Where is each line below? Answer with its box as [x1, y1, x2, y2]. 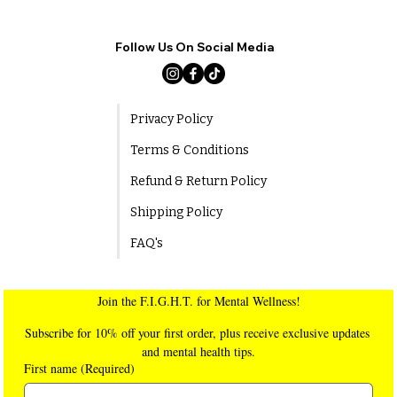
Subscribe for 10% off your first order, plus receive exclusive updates [24, 324, 370, 342]
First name [24, 360, 78, 378]
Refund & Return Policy [129, 174, 267, 190]
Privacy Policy [129, 112, 213, 128]
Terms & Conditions [129, 143, 249, 159]
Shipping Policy [129, 205, 222, 221]
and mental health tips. [142, 343, 256, 361]
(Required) [81, 360, 136, 378]
